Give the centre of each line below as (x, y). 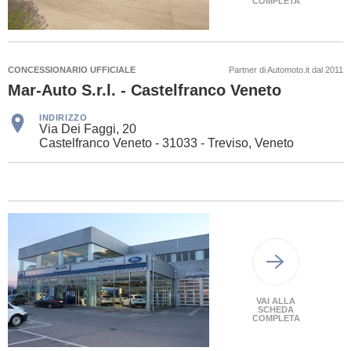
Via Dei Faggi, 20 (88, 129)
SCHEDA (276, 309)
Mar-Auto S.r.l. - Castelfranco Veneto (145, 90)
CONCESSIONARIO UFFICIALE (72, 70)
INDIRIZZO (63, 118)
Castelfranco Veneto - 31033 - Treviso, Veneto (166, 143)
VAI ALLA (276, 300)
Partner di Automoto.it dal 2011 (286, 70)
